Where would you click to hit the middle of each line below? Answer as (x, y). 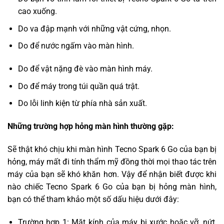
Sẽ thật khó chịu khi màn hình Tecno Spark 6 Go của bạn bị (112, 149)
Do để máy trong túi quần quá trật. (78, 86)
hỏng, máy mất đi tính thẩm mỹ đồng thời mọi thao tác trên (112, 161)
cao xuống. (37, 11)
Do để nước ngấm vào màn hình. (76, 46)
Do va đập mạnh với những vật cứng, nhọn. (94, 28)
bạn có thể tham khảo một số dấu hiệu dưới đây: (93, 199)
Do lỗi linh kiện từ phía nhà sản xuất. (82, 103)
